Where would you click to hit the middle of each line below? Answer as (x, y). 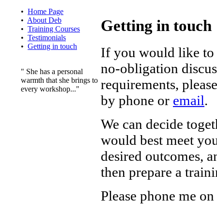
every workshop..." (50, 89)
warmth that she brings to (59, 80)
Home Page (46, 11)
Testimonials (47, 38)
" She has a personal (52, 71)
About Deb (44, 20)
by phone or (137, 100)
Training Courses (54, 29)
